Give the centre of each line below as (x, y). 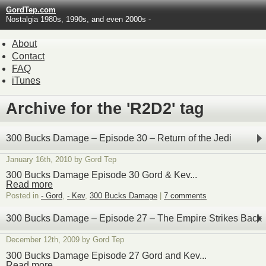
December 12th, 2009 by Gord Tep (65, 240)
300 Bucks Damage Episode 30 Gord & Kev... (102, 175)
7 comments (185, 195)
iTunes (26, 81)
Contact (28, 56)
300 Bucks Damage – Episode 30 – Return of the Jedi (119, 138)
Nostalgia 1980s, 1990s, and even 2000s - (78, 19)
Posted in (23, 195)
